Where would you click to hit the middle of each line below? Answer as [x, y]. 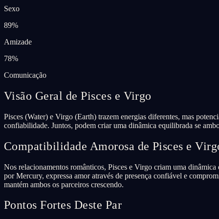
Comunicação [25, 75]
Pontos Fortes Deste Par [63, 205]
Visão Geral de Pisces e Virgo [78, 96]
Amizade [18, 42]
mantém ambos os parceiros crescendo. [64, 184]
